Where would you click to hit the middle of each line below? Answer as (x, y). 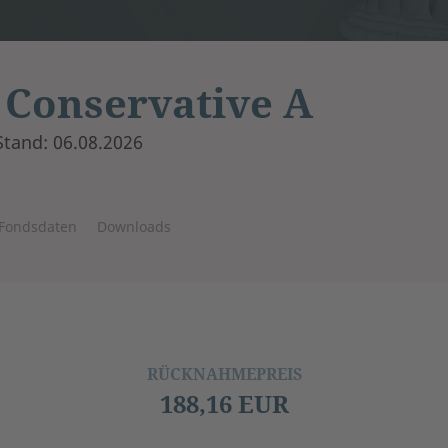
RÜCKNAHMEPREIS (224, 373)
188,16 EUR (224, 403)
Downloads (133, 226)
